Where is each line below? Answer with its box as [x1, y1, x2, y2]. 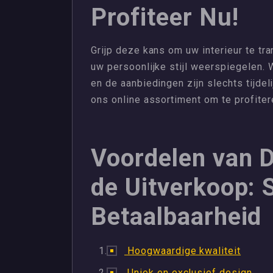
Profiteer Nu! [91, 3, 239, 32]
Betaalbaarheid [91, 202, 262, 231]
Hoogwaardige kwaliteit [124, 245, 241, 257]
